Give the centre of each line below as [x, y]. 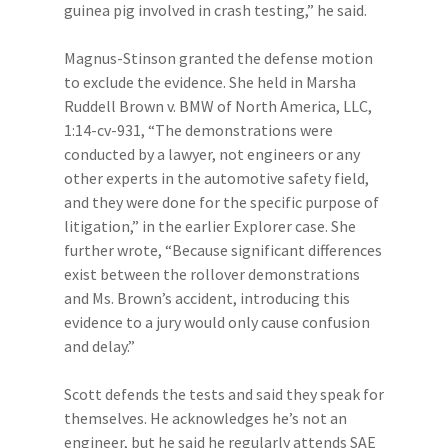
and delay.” [99, 346]
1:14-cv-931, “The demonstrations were [198, 130]
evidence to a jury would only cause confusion [217, 322]
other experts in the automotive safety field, [216, 178]
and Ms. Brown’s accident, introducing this [207, 298]
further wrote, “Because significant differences [223, 250]
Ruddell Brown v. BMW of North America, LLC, [218, 106]
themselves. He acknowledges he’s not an [205, 418]
